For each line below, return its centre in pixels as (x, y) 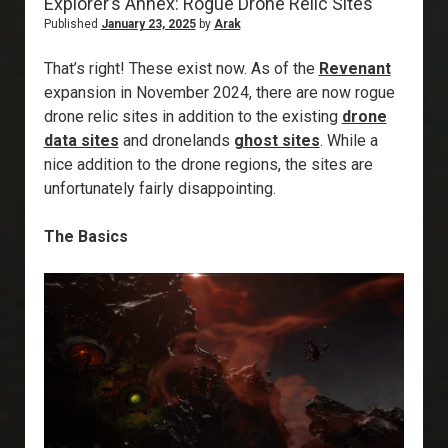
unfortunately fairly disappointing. (159, 189)
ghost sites (276, 141)
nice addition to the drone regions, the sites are (208, 165)
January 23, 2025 (148, 24)
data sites (81, 141)
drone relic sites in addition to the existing (192, 117)
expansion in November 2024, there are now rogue (219, 93)
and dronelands (176, 141)
